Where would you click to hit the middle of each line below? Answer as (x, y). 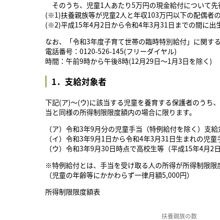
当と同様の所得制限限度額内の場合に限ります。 (121, 112)
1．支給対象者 (79, 82)
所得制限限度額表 (73, 192)
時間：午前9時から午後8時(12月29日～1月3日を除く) (129, 61)
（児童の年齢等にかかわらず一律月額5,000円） (119, 175)
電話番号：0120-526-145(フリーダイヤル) (111, 51)
